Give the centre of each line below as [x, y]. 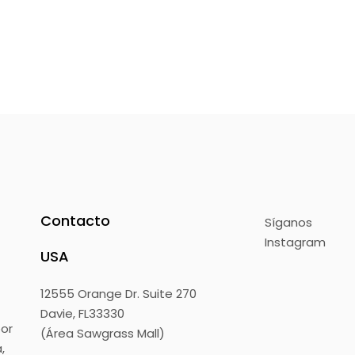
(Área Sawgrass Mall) [103, 334]
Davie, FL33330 [83, 314]
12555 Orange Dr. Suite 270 [119, 294]
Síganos [288, 223]
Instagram [295, 242]
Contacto [76, 221]
